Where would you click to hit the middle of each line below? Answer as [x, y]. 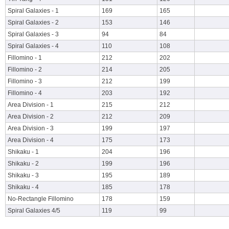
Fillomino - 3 [25, 81]
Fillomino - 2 [25, 70]
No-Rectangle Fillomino [41, 199]
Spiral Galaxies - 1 [33, 11]
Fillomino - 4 [25, 93]
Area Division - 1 [31, 105]
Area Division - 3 [31, 128]
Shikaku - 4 [23, 187]
